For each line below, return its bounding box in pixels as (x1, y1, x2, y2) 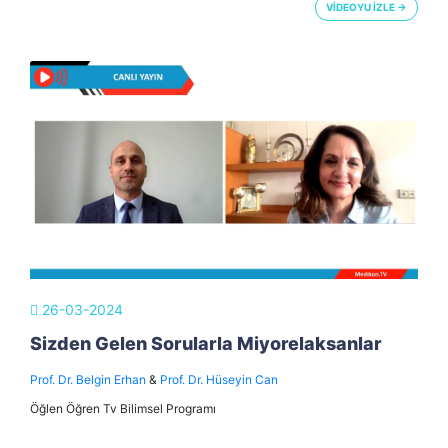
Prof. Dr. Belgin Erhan (30, 371, 146, 387)
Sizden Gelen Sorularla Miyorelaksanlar (30, 332, 382, 354)
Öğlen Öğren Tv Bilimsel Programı (30, 400, 216, 416)
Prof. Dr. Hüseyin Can (160, 371, 278, 387)
